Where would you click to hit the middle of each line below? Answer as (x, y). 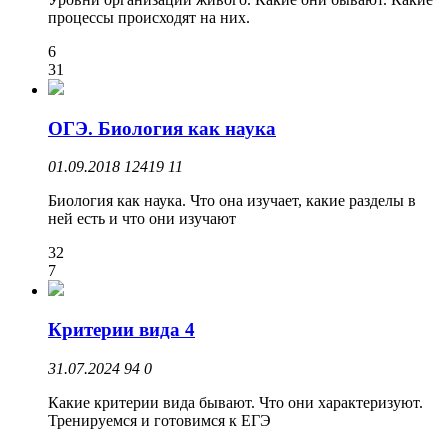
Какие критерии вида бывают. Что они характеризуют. (235, 402)
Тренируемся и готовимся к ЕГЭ (159, 420)
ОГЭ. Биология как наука (162, 128)
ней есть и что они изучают (142, 219)
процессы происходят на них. (149, 17)
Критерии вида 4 (121, 330)
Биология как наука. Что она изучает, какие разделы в (232, 201)
